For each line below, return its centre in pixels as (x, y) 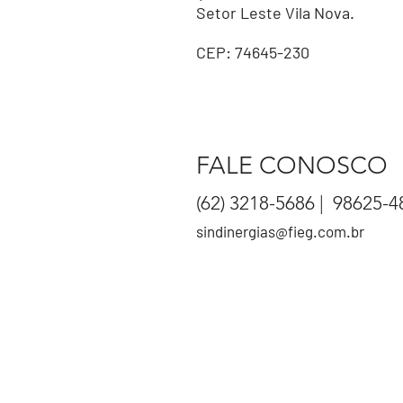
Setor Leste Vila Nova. (275, 12)
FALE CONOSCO (292, 165)
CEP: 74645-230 (253, 52)
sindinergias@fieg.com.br (280, 231)
